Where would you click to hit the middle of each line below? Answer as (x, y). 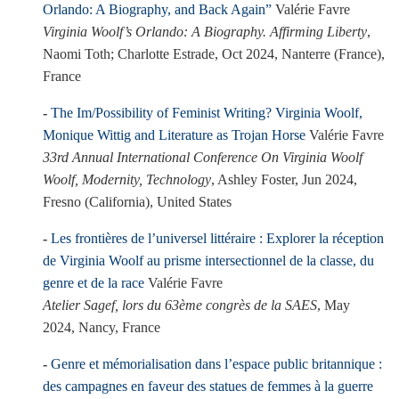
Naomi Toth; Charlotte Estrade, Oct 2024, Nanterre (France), (214, 54)
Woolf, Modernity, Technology (127, 179)
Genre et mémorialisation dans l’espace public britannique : (216, 364)
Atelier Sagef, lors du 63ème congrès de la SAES (180, 305)
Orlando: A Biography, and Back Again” (157, 9)
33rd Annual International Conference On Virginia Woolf (203, 157)
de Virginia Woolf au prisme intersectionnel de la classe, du (208, 261)
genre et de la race (94, 283)
